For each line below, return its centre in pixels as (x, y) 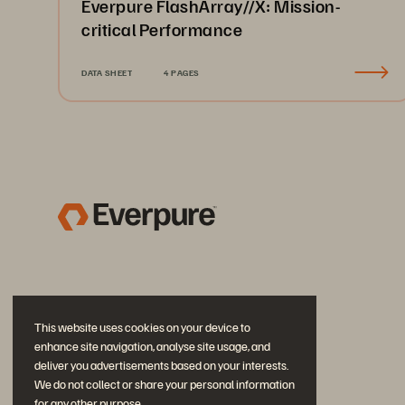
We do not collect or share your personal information (165, 384)
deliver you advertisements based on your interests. (161, 365)
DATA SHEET (107, 72)
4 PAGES (182, 72)
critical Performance (162, 29)
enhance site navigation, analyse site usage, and (152, 346)
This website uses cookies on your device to (142, 327)
